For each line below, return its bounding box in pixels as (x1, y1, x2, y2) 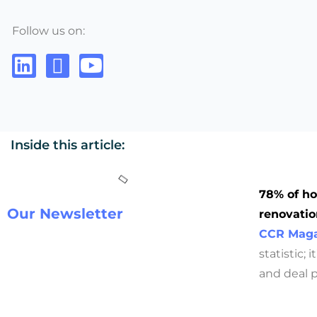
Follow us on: (12, 24, 85, 38)
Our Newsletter (7, 204, 123, 222)
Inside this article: (11, 137, 125, 153)
